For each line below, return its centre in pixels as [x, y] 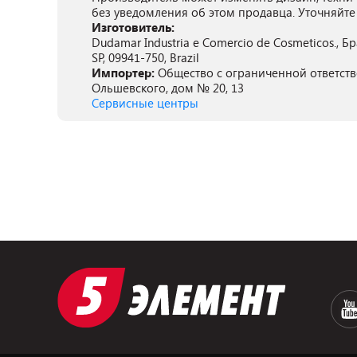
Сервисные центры [145, 103]
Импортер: [125, 73]
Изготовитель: [133, 27]
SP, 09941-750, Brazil [145, 57]
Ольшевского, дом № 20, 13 [168, 88]
